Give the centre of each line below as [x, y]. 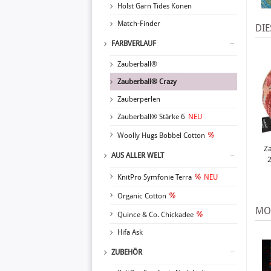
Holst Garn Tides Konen [155, 6]
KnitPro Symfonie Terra [155, 177]
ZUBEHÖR [127, 252]
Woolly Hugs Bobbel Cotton [161, 135]
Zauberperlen [139, 99]
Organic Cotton [142, 196]
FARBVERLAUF [134, 44]
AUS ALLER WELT [138, 155]
